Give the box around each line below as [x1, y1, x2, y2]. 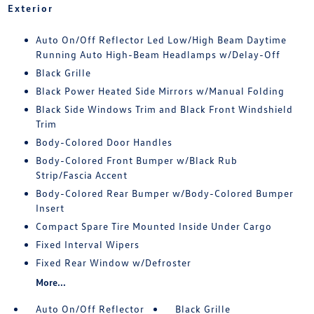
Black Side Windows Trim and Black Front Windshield [35, 103, 293, 116]
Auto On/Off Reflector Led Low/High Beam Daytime [35, 34, 287, 46]
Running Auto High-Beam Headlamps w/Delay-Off [35, 48, 280, 61]
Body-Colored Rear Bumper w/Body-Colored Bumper [35, 187, 294, 200]
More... [35, 276, 66, 289]
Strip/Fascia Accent [35, 169, 128, 182]
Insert [35, 202, 64, 214]
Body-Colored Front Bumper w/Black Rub [35, 154, 238, 167]
